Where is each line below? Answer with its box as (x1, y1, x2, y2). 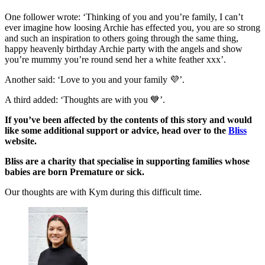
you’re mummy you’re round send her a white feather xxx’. (5, 54, 226, 65)
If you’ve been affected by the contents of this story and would (5, 115, 252, 125)
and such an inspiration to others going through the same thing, (5, 33, 238, 44)
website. (5, 136, 37, 147)
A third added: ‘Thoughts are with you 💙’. (5, 95, 165, 105)
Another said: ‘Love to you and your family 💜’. (5, 75, 185, 85)
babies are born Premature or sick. (5, 167, 144, 177)
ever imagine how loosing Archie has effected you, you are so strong (5, 22, 260, 33)
